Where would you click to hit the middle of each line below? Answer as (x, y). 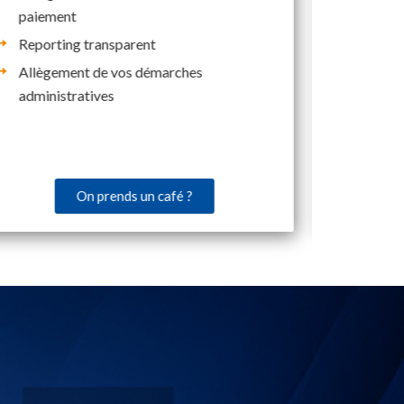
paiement (47, 15)
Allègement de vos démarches (110, 71)
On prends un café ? (134, 195)
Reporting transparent (87, 43)
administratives (66, 95)
